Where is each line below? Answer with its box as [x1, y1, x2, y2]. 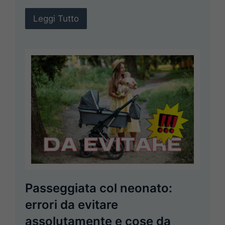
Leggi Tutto [33, 14, 79, 24]
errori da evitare [25, 197, 118, 212]
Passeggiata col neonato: [25, 181, 172, 196]
